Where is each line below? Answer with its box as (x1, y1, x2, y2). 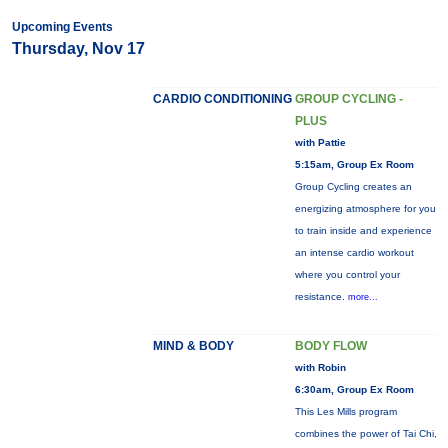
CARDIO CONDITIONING (152, 92, 292, 106)
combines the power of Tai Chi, (294, 428, 437, 439)
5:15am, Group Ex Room (294, 159, 414, 170)
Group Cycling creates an (294, 181, 412, 192)
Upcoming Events (11, 20, 113, 34)
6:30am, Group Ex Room (294, 384, 414, 395)
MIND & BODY (152, 339, 234, 353)
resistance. (294, 291, 348, 302)
